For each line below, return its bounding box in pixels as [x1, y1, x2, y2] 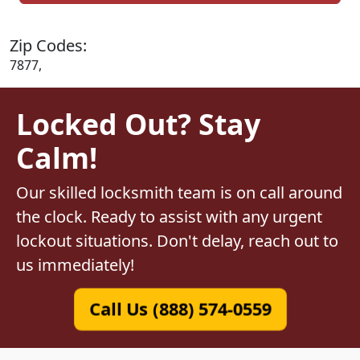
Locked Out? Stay [16, 104, 260, 144]
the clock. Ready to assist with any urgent [16, 206, 322, 228]
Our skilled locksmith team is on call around [16, 182, 342, 204]
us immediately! [16, 254, 134, 276]
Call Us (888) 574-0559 [89, 297, 271, 321]
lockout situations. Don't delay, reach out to [16, 230, 338, 252]
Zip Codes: [10, 35, 87, 57]
